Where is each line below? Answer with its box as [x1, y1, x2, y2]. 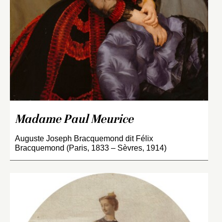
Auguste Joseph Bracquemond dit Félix [15, 134, 153, 143]
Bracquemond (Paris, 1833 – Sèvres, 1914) [15, 144, 166, 153]
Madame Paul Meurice [15, 114, 133, 127]
